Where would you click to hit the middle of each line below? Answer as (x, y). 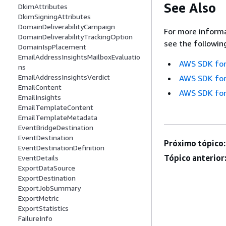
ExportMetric (38, 198)
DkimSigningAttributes (54, 17)
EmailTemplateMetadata (58, 118)
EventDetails (38, 158)
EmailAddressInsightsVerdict (64, 77)
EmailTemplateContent (56, 107)
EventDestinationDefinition (61, 148)
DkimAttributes (43, 7)
